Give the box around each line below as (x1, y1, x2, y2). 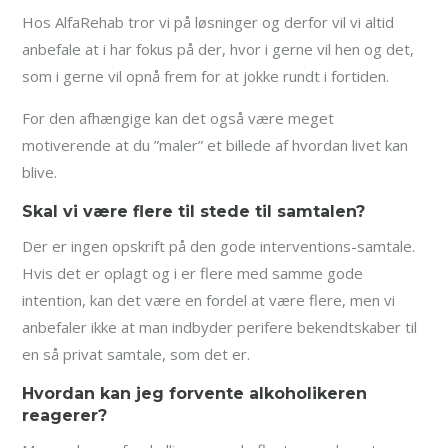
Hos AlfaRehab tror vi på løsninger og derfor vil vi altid (22, 11, 395, 32)
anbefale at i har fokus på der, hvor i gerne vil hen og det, (22, 38, 415, 59)
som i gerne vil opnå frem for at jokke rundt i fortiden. (22, 65, 390, 86)
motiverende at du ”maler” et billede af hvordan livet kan (22, 134, 409, 155)
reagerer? (22, 405, 108, 425)
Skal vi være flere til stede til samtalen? (22, 201, 366, 221)
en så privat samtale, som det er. (22, 343, 251, 364)
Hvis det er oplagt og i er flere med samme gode (22, 262, 364, 283)
